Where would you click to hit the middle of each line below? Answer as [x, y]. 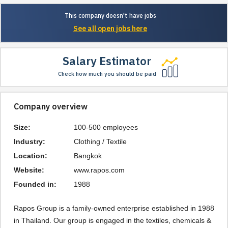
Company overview [51, 107]
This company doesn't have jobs [110, 16]
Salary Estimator [107, 62]
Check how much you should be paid [107, 74]
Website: [29, 170]
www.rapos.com [99, 170]
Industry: [30, 141]
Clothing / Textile [101, 141]
